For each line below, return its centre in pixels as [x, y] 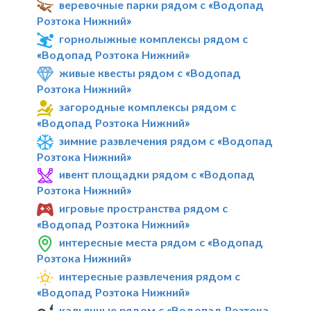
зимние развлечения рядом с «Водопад [166, 140]
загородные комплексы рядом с [148, 106]
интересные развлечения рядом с [150, 276]
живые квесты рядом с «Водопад [150, 72]
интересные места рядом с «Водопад [161, 242]
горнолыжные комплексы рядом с [154, 39]
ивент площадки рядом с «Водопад [157, 174]
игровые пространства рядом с [144, 208]
